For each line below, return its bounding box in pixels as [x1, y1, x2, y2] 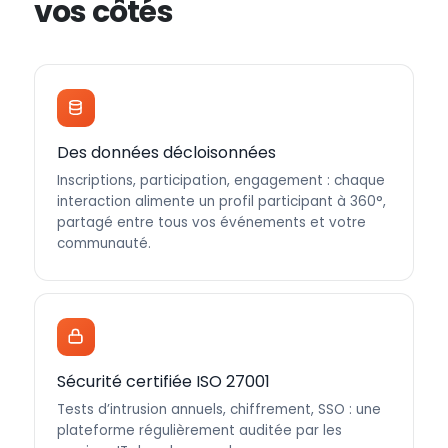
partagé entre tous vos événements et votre [56, 212, 366, 232]
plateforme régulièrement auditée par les [56, 420, 342, 440]
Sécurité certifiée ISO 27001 [56, 369, 270, 393]
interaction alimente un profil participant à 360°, [56, 191, 386, 211]
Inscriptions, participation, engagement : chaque [56, 170, 385, 190]
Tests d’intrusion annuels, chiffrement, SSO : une [56, 399, 381, 419]
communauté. [56, 233, 151, 253]
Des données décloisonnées [56, 140, 276, 164]
